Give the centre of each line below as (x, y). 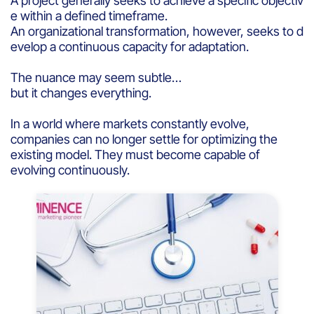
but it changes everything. (82, 93)
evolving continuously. (71, 170)
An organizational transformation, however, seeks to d (157, 31)
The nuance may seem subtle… (96, 77)
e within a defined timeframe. (89, 15)
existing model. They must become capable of (135, 154)
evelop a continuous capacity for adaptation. (131, 46)
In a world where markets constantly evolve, (130, 123)
